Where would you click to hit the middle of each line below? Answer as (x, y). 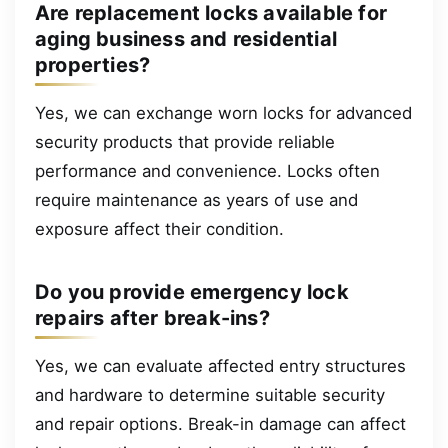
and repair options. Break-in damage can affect (220, 423)
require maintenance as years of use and (196, 199)
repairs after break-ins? (152, 317)
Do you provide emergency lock (192, 291)
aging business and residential (186, 38)
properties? (93, 64)
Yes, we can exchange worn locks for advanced (223, 112)
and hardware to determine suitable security (210, 394)
